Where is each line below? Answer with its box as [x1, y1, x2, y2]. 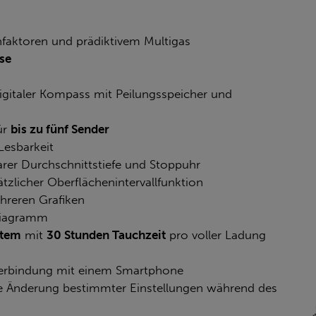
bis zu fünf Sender [11, 121, 109, 136]
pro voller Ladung [166, 227, 266, 242]
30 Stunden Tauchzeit [47, 227, 166, 242]
